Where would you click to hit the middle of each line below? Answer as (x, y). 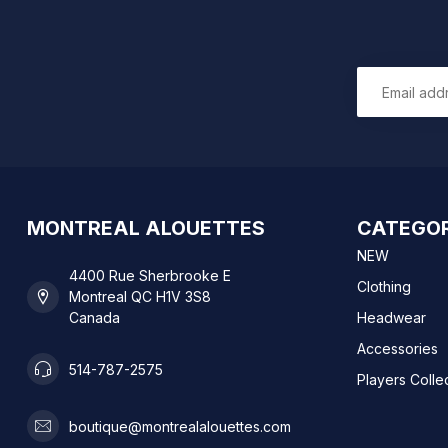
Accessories (397, 349)
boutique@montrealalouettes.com (180, 426)
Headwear (391, 318)
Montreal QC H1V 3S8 (140, 297)
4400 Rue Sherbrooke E (150, 276)
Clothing (384, 287)
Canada (94, 318)
